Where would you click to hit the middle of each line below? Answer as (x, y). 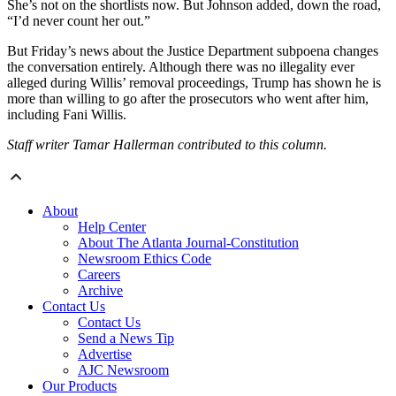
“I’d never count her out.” (79, 20)
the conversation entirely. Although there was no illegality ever (181, 66)
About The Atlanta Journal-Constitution (188, 242)
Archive (100, 290)
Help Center (112, 226)
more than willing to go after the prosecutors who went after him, (188, 98)
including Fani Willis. (67, 114)
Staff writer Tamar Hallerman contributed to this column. (167, 144)
